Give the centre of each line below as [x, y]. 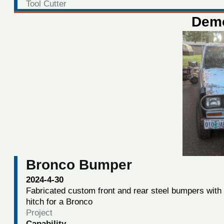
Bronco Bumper [79, 165]
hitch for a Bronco [59, 202]
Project [39, 213]
